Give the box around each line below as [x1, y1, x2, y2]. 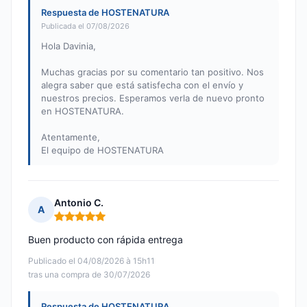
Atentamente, [41, 132, 100, 143]
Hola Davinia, [41, 40, 96, 52]
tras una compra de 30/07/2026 [28, 269, 150, 280]
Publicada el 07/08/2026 [41, 21, 130, 32]
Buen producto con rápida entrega [28, 234, 183, 246]
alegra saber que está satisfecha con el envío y [41, 79, 243, 91]
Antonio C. [54, 197, 103, 209]
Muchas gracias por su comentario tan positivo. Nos [41, 66, 264, 78]
